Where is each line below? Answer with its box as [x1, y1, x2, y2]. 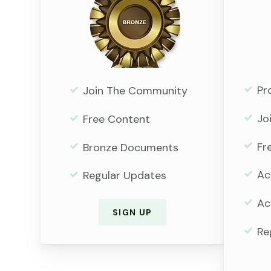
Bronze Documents [82, 140, 178, 155]
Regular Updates [82, 168, 166, 183]
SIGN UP [113, 207, 152, 218]
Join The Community [82, 83, 188, 99]
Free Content [82, 111, 150, 126]
